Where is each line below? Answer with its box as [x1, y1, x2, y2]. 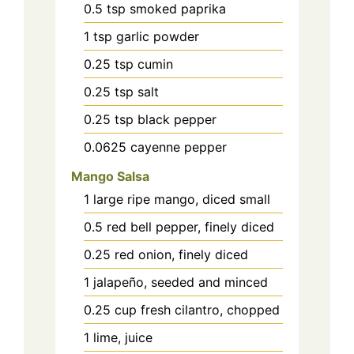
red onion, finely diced [115, 246, 248, 262]
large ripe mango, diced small [93, 190, 270, 207]
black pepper [137, 111, 217, 128]
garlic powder [116, 28, 199, 45]
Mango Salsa [71, 168, 149, 184]
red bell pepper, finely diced [107, 218, 274, 235]
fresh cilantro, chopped [141, 301, 280, 318]
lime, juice [93, 329, 153, 345]
